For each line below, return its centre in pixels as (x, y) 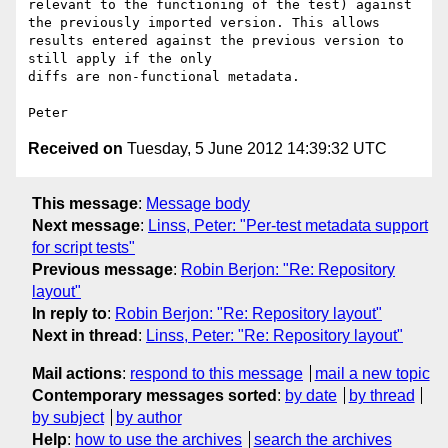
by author (148, 417)
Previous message (102, 269)
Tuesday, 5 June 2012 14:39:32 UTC (255, 149)
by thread (381, 395)
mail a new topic (372, 373)
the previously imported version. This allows (204, 23)
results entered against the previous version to (216, 41)
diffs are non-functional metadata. (168, 77)
